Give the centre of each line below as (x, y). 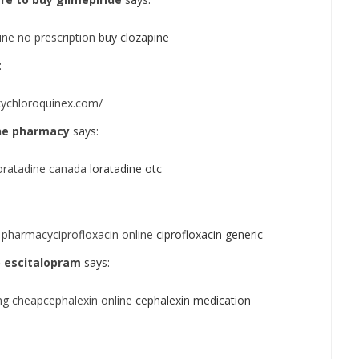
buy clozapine (132, 37)
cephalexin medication (192, 300)
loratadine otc (124, 169)
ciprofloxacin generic (208, 234)
